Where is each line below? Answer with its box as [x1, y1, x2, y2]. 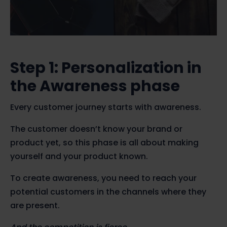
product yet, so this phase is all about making [10, 137, 199, 149]
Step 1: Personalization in [10, 57, 202, 79]
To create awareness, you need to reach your [10, 172, 197, 184]
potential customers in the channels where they [10, 186, 206, 198]
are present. [10, 200, 60, 212]
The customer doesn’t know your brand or [10, 123, 182, 135]
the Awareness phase [10, 75, 180, 97]
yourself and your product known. [10, 150, 148, 163]
